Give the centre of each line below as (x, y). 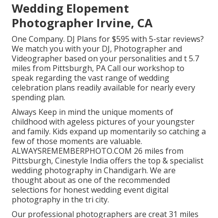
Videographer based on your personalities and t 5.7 (105, 58)
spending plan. (38, 97)
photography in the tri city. (60, 199)
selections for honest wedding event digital (90, 190)
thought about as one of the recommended (91, 180)
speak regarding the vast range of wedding (91, 78)
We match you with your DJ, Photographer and (97, 48)
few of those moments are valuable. (77, 141)
